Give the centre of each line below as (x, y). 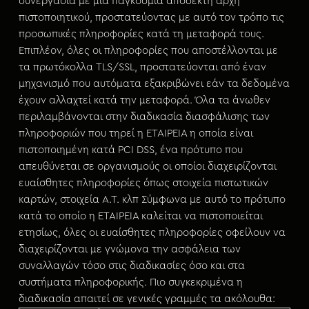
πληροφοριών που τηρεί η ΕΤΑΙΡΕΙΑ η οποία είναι (136, 133)
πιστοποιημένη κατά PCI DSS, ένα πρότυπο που (130, 150)
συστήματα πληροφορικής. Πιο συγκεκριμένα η (130, 282)
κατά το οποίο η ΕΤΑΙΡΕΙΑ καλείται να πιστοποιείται (140, 216)
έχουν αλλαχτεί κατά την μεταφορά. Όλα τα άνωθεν (144, 100)
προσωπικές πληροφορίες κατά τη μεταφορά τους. (141, 34)
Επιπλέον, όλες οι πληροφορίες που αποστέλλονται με (148, 51)
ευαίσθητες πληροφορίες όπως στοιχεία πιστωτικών (143, 183)
